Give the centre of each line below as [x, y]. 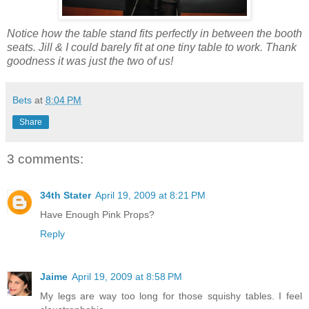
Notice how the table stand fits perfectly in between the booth [154, 34]
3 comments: [45, 159]
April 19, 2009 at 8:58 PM [127, 276]
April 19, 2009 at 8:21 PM [150, 195]
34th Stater [66, 195]
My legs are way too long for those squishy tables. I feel [171, 296]
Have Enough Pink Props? [97, 214]
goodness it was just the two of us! [90, 61]
